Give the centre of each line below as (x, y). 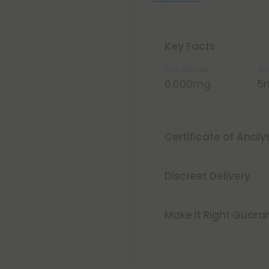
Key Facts (190, 46)
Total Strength (187, 70)
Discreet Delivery (207, 176)
